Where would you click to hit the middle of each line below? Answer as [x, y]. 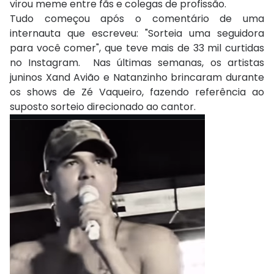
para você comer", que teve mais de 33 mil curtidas [137, 48]
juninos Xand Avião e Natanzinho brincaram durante [137, 78]
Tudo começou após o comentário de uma [137, 19]
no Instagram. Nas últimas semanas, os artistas [137, 63]
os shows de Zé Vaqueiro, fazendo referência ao [137, 92]
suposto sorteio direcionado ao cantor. [103, 107]
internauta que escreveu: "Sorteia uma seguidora [137, 34]
